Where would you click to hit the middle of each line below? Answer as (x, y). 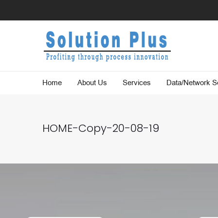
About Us (92, 83)
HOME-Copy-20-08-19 (101, 128)
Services (137, 83)
